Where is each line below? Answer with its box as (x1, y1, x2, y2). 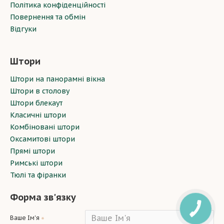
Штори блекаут (10, 98, 62, 107)
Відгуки (10, 24, 36, 33)
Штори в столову (10, 86, 69, 95)
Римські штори (10, 158, 62, 167)
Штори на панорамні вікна (10, 74, 105, 83)
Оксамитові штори (10, 134, 75, 143)
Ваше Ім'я (10, 214, 39, 221)
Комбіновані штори (10, 122, 79, 131)
